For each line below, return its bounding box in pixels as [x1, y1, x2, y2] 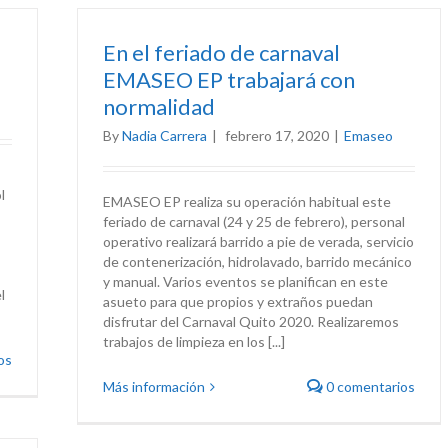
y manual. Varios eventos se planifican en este [103, 273, 388, 290]
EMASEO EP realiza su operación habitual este [103, 193, 391, 210]
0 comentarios [322, 378, 415, 395]
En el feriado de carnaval [103, 39, 340, 66]
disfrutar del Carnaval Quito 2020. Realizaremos [103, 313, 399, 330]
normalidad [103, 93, 215, 120]
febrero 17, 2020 [225, 127, 329, 144]
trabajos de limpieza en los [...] [103, 333, 285, 350]
